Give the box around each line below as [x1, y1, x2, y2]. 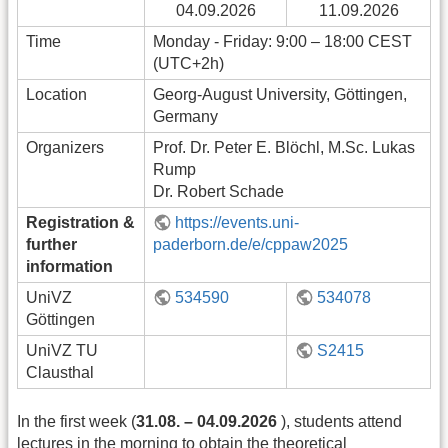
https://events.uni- [175, 214, 300, 231]
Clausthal [26, 364, 94, 381]
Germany [153, 108, 218, 125]
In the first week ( [17, 413, 136, 431]
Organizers [26, 139, 104, 156]
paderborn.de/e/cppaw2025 [153, 236, 348, 253]
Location [26, 86, 87, 103]
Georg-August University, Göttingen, [153, 86, 407, 103]
